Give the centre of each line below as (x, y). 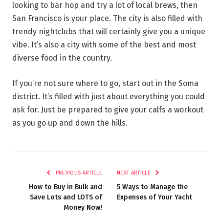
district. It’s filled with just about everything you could (109, 96)
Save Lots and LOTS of (66, 197)
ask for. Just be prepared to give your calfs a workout (108, 109)
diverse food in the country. (62, 58)
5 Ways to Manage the (152, 187)
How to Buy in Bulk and (66, 187)
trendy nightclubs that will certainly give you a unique (109, 31)
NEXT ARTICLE (135, 173)
